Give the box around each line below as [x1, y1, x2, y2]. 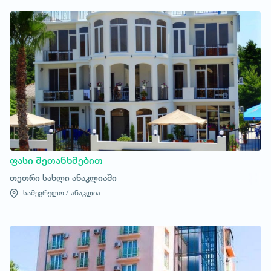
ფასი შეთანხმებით [10, 155, 103, 166]
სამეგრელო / [21, 188, 68, 197]
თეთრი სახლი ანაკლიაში [10, 172, 117, 183]
